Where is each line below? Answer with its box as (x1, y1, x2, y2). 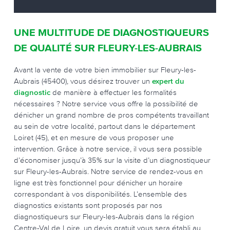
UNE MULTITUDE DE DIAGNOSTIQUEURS (14, 28, 209, 38)
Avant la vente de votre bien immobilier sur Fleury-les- (14, 65, 196, 74)
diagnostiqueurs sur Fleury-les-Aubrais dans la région (14, 212, 194, 221)
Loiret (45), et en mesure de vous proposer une (14, 133, 174, 142)
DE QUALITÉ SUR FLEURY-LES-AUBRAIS (14, 43, 202, 53)
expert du (152, 76, 184, 85)
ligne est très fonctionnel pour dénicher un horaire (14, 178, 183, 187)
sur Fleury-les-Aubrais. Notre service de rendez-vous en (14, 167, 203, 176)
